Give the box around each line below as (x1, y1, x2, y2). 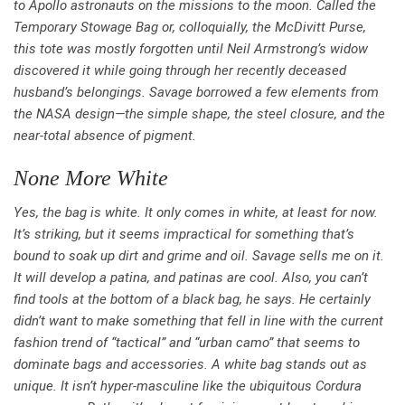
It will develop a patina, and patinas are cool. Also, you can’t (14, 269, 368, 287)
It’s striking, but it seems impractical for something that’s (14, 226, 354, 243)
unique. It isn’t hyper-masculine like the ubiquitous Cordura (14, 378, 362, 395)
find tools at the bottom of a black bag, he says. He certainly (14, 291, 371, 308)
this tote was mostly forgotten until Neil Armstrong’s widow (14, 41, 368, 58)
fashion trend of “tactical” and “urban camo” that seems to (14, 334, 360, 352)
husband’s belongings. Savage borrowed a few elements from (14, 84, 379, 101)
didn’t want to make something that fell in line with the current (14, 313, 383, 330)
